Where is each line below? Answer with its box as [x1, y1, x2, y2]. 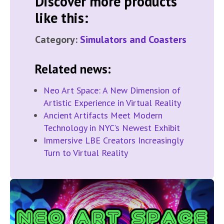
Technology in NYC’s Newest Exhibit [43, 122, 180, 134]
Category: [35, 33, 80, 46]
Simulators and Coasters [80, 33, 186, 46]
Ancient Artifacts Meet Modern [43, 109, 162, 121]
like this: [35, 8, 88, 27]
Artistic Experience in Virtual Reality [43, 97, 181, 109]
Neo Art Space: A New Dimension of [43, 84, 180, 96]
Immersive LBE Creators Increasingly [43, 134, 183, 146]
